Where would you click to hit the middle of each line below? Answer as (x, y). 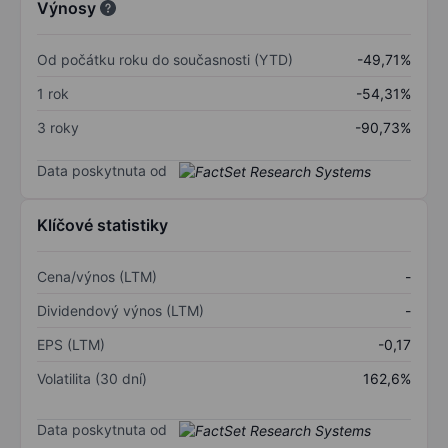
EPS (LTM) (71, 345)
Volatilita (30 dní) (92, 379)
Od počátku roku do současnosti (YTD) (165, 59)
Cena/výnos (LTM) (97, 277)
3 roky (58, 127)
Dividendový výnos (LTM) (120, 311)
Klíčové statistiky (102, 225)
